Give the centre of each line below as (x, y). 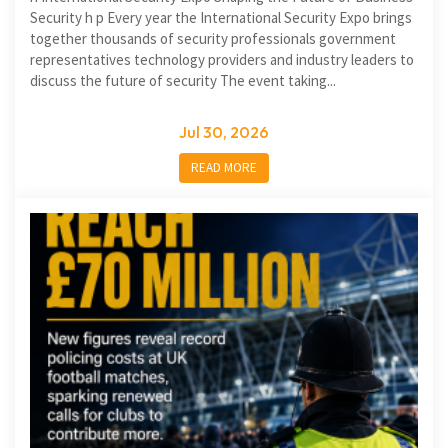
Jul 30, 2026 (224, 132)
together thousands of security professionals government (213, 39)
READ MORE (224, 168)
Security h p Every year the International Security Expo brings (221, 18)
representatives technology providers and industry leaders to (222, 60)
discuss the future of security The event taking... (183, 81)
